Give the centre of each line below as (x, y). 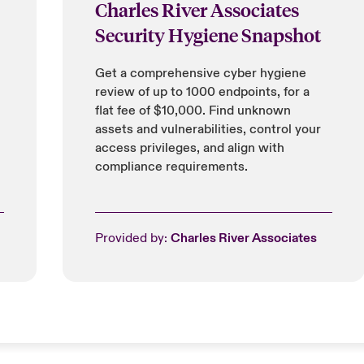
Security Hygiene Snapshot (208, 35)
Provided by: (132, 238)
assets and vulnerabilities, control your (208, 129)
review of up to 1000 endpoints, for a (202, 92)
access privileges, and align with (189, 148)
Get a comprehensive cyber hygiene (200, 73)
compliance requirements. (171, 167)
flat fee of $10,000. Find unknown (193, 110)
